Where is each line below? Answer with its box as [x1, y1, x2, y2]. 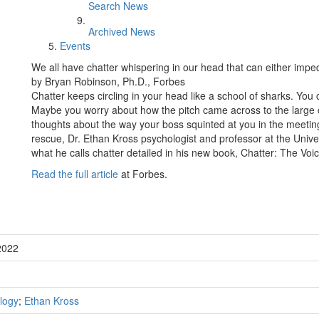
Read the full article [31, 167, 118, 181]
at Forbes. [118, 167, 167, 181]
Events [60, 38, 90, 53]
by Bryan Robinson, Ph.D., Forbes [31, 74, 185, 88]
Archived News [88, 24, 155, 38]
